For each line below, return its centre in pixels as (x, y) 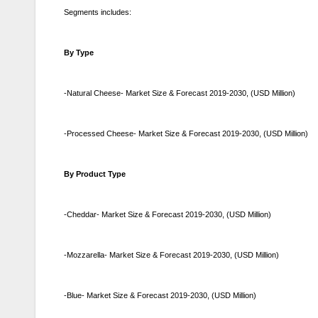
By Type (79, 52)
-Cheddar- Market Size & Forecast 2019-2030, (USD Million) (168, 214)
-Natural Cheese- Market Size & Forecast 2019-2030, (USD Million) (180, 93)
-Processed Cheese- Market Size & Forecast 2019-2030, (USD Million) (186, 133)
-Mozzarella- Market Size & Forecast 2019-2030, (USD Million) (171, 254)
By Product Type (95, 174)
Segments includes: (98, 12)
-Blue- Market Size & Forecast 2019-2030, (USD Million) (160, 295)
